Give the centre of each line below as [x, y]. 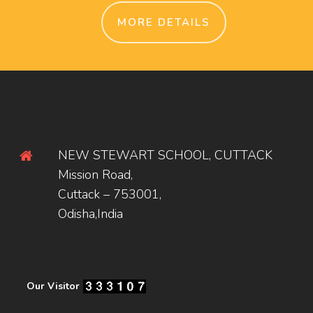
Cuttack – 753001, [110, 194]
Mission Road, [95, 174]
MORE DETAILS [163, 23]
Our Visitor [53, 286]
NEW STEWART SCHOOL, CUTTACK [165, 155]
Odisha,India [90, 213]
